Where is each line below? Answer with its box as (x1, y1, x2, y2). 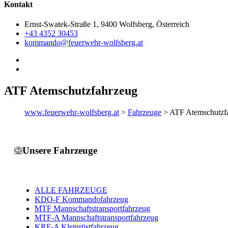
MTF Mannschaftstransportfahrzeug (35, 204, 150, 213)
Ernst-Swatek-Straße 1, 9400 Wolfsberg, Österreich (24, 20, 189, 29)
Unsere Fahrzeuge (22, 145, 97, 156)
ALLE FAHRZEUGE (35, 186, 107, 195)
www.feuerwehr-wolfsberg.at (24, 107, 119, 117)
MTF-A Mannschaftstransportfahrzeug (35, 213, 158, 222)
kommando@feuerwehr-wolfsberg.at (24, 38, 143, 47)
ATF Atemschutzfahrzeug (4, 83, 137, 97)
